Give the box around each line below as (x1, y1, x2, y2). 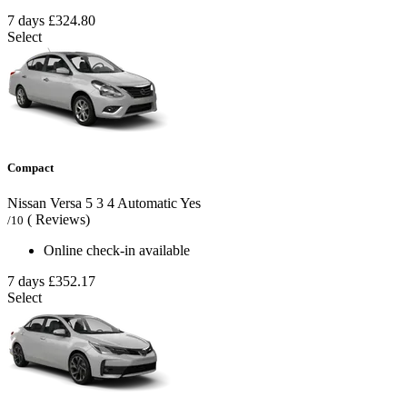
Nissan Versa (7, 194, 82, 211)
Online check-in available (44, 242, 190, 258)
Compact (7, 160, 54, 174)
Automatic (114, 194, 177, 211)
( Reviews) (27, 211, 90, 227)
